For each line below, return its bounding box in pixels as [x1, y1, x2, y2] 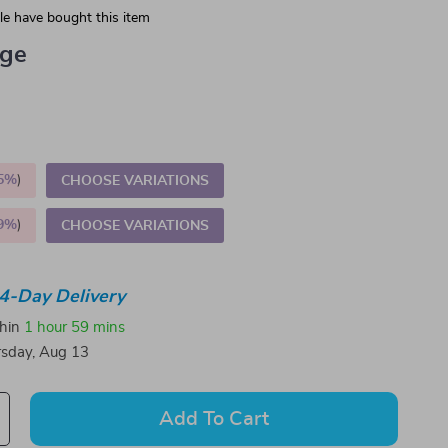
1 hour [24, 319, 68, 335]
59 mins [71, 319, 126, 335]
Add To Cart [159, 409, 270, 429]
